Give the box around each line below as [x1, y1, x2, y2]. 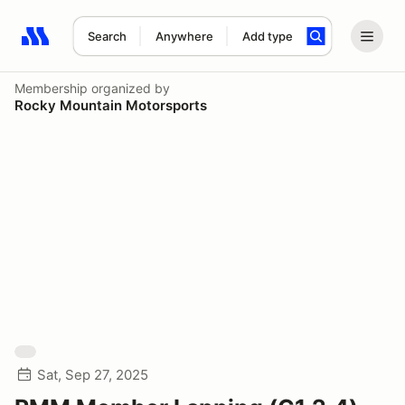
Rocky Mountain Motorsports [14, 97, 207, 114]
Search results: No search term [21, 37, 231, 55]
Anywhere [155, 29, 213, 43]
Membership [14, 80, 88, 96]
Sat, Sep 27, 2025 [37, 366, 148, 383]
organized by [88, 80, 170, 96]
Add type [241, 29, 293, 43]
